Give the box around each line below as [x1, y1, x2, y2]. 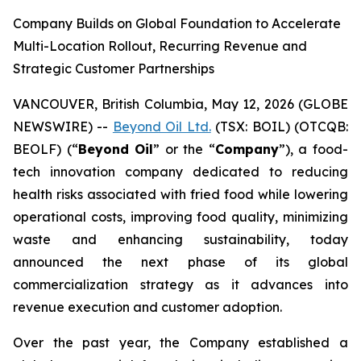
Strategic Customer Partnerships [13, 60, 214, 77]
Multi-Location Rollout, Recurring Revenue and [13, 38, 307, 54]
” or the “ [153, 141, 215, 157]
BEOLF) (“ [13, 141, 78, 157]
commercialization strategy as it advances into [13, 276, 348, 293]
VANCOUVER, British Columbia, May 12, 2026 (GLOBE [13, 96, 348, 112]
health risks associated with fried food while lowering [13, 186, 348, 202]
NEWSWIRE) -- [13, 118, 113, 135]
